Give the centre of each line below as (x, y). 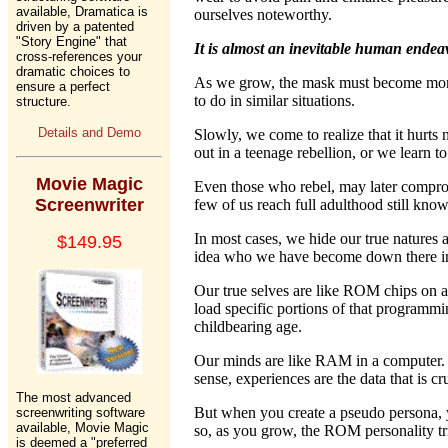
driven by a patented (75, 26)
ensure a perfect (63, 86)
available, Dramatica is (82, 11)
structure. (43, 101)
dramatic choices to (73, 71)
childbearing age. (248, 326)
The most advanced (73, 397)
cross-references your (79, 56)
